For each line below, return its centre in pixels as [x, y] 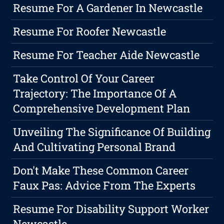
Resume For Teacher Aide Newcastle [106, 55]
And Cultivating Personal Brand [94, 147]
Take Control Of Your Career [84, 78]
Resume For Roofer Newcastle [90, 31]
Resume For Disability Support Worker [111, 209]
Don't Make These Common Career [101, 170]
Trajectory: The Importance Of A [95, 93]
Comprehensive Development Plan [102, 108]
